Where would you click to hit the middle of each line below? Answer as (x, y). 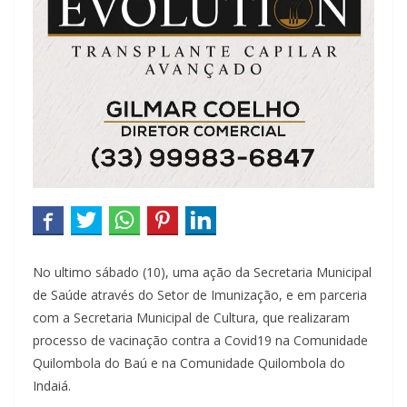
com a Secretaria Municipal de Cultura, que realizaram (191, 318)
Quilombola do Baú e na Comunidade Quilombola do (189, 363)
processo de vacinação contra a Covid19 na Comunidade (200, 341)
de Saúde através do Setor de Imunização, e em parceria (200, 295)
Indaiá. (52, 386)
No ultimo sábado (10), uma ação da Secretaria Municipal (202, 273)
